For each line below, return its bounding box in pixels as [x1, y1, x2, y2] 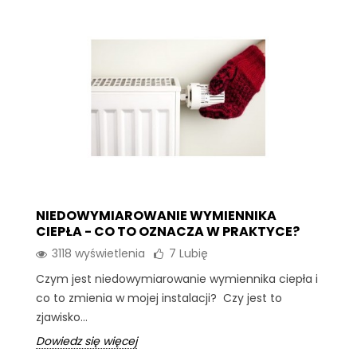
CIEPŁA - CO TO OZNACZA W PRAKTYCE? [36, 222, 300, 241]
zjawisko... [36, 308, 88, 325]
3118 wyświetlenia [52, 245, 145, 261]
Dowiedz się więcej [36, 332, 137, 349]
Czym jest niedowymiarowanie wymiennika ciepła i [36, 270, 318, 287]
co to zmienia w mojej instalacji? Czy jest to [36, 289, 282, 306]
